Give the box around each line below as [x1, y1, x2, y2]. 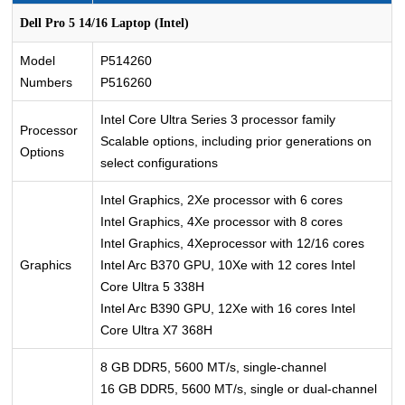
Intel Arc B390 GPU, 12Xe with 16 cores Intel [100, 300, 356, 316]
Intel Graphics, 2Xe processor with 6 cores [100, 192, 344, 207]
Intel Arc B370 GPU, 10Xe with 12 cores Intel [100, 257, 356, 272]
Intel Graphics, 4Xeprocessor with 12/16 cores [100, 235, 365, 250]
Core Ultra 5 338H [100, 278, 205, 294]
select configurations [100, 155, 219, 170]
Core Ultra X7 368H [100, 322, 213, 337]
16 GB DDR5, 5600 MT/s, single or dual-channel [100, 381, 378, 396]
